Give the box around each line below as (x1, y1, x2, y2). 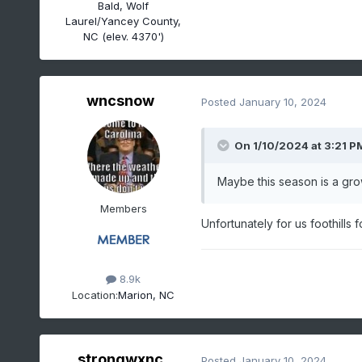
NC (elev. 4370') (82, 29, 164, 43)
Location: (72, 288, 119, 301)
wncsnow (86, 92, 154, 110)
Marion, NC (118, 288, 175, 301)
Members (99, 202, 147, 216)
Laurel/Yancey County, (65, 14, 182, 27)
